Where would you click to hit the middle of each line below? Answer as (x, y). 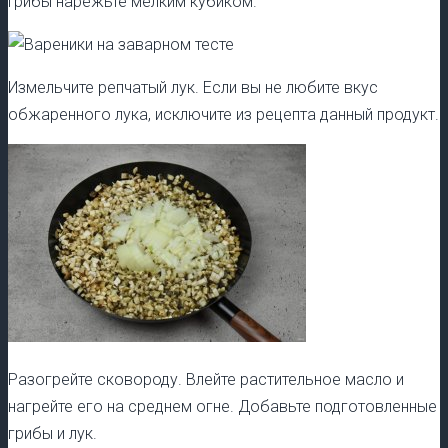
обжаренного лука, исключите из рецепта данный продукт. (223, 115)
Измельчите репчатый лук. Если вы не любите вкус (193, 88)
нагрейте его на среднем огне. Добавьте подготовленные (222, 407)
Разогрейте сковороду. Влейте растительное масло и (206, 380)
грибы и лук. (52, 434)
